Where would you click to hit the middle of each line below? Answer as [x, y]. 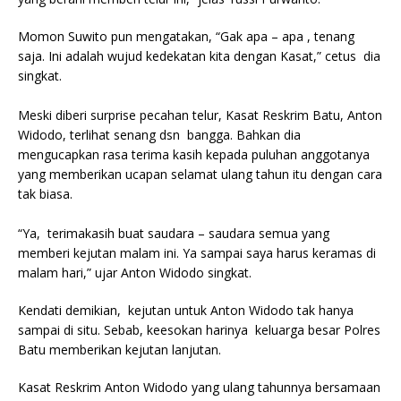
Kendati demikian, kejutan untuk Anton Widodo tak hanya [186, 311]
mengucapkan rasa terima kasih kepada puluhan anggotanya [194, 155]
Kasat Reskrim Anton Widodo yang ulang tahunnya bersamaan [199, 388]
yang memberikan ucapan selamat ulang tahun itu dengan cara [200, 175]
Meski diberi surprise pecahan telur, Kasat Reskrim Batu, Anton [200, 115]
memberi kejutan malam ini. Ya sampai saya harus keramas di [197, 253]
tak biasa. [49, 194]
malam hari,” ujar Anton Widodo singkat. [135, 273]
